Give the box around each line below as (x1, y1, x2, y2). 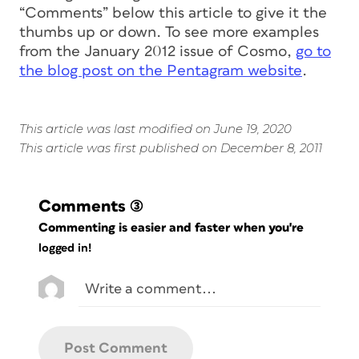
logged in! (38, 242, 91, 255)
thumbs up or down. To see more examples (19, 24, 319, 40)
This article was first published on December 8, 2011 (19, 139, 322, 155)
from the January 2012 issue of (19, 43, 237, 59)
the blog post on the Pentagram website (19, 63, 302, 79)
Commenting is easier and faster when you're (38, 220, 308, 234)
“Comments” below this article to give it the (19, 5, 327, 21)
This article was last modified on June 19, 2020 (19, 120, 292, 136)
